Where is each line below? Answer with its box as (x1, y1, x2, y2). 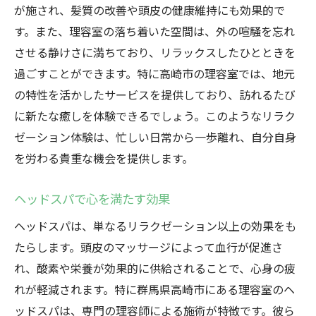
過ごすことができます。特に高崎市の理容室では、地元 (14, 65, 295, 82)
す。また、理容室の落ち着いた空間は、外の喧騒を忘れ (14, 23, 295, 39)
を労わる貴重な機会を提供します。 (14, 150, 193, 166)
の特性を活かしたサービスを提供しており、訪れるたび (14, 86, 296, 103)
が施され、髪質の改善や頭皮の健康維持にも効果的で (14, 1, 285, 18)
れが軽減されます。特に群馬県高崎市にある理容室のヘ (14, 281, 295, 298)
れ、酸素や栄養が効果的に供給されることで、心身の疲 (14, 260, 296, 276)
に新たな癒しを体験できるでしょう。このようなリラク (14, 107, 296, 124)
